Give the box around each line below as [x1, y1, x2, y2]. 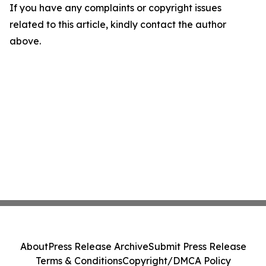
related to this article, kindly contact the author [9, 18, 226, 31]
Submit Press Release [148, 240, 246, 252]
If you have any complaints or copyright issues [9, 2, 221, 14]
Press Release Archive [47, 240, 148, 252]
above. [9, 35, 41, 47]
